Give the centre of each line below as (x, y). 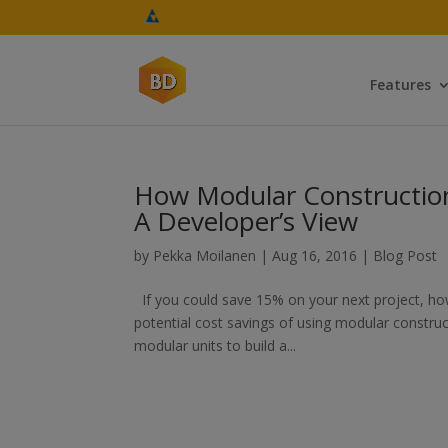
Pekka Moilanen (205, 255)
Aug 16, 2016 (315, 255)
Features (400, 84)
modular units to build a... (215, 345)
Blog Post (405, 255)
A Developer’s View (246, 221)
